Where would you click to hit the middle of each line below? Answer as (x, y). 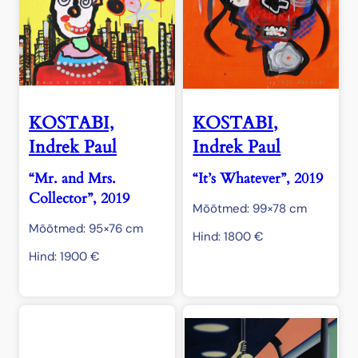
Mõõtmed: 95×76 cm (86, 228)
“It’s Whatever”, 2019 (258, 178)
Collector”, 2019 (79, 198)
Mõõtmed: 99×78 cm (250, 208)
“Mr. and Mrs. (72, 178)
